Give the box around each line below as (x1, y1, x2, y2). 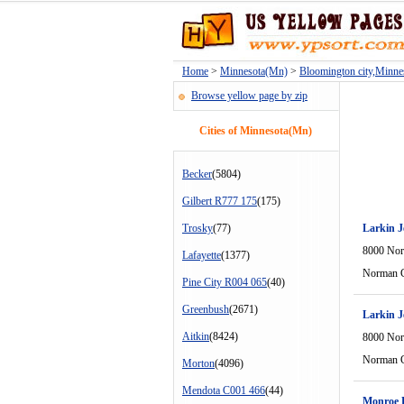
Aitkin (182, 330, 209, 343)
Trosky (182, 222, 213, 234)
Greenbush (182, 303, 229, 316)
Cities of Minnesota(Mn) (199, 124, 312, 137)
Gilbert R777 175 (182, 195, 257, 207)
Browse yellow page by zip (191, 89, 308, 102)
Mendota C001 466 (182, 384, 265, 397)
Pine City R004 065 (182, 276, 267, 289)
